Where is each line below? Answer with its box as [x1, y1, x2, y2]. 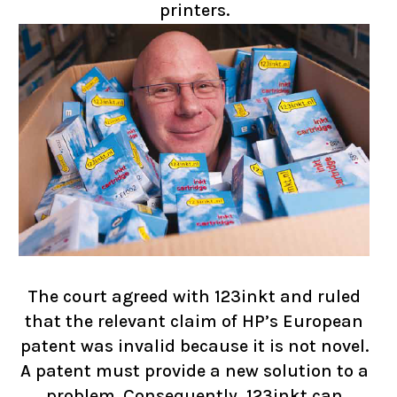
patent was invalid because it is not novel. [19, 336, 369, 357]
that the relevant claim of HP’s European [25, 311, 363, 332]
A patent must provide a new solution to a [19, 361, 369, 382]
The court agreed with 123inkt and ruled [27, 286, 361, 307]
